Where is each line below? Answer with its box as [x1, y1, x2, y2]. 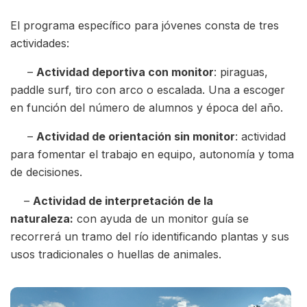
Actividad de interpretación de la [33, 194, 213, 208]
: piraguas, [214, 65, 268, 79]
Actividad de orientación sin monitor [36, 130, 235, 144]
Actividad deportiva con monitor [36, 65, 214, 79]
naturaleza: [10, 212, 73, 226]
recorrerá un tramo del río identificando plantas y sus [10, 230, 289, 244]
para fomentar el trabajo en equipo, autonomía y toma [10, 147, 294, 162]
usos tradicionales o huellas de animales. [10, 247, 225, 262]
